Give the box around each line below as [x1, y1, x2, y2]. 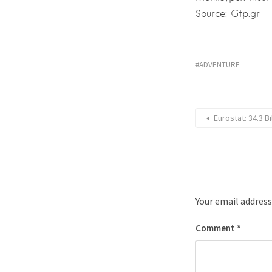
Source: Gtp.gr [195, 8, 260, 19]
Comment [195, 222, 237, 234]
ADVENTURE [199, 59, 240, 70]
